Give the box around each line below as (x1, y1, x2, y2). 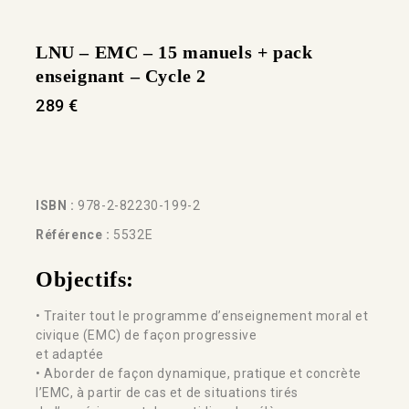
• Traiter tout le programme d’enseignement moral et (36, 308, 369, 323)
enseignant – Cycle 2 (36, 66, 207, 87)
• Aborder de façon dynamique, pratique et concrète (36, 365, 362, 381)
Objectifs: (36, 267, 134, 292)
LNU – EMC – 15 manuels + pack (36, 42, 313, 63)
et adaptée (36, 346, 104, 362)
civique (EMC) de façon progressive (36, 327, 257, 342)
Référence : (36, 227, 110, 243)
